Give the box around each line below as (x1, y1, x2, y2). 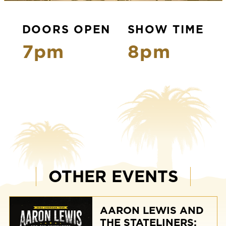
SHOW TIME (127, 23, 204, 36)
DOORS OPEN (22, 23, 111, 36)
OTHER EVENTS (48, 166, 178, 186)
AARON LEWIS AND (99, 204, 204, 216)
